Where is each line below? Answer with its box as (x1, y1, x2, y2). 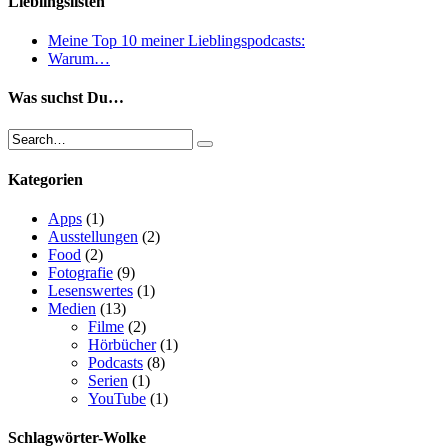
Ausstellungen (48, 228, 138, 246)
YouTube (88, 390, 146, 408)
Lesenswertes (48, 282, 133, 300)
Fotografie (48, 264, 113, 282)
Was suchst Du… (8, 89, 124, 107)
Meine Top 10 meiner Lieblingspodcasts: (48, 32, 305, 50)
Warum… (48, 50, 110, 68)
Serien (88, 372, 128, 390)
